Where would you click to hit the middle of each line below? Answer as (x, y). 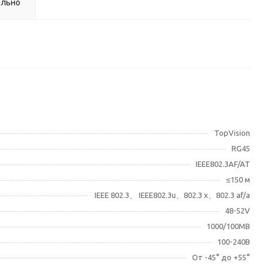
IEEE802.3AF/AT (223, 164)
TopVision (232, 133)
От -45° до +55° (221, 257)
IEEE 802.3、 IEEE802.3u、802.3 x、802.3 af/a (172, 195)
